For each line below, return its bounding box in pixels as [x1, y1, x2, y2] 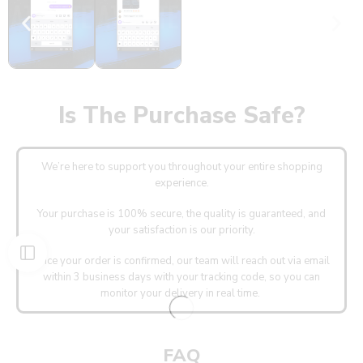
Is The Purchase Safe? [58, 100, 305, 132]
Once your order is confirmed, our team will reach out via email [33, 254, 330, 269]
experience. [154, 176, 209, 191]
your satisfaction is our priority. [108, 223, 255, 238]
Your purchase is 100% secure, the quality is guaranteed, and [37, 207, 326, 222]
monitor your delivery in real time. [100, 286, 263, 301]
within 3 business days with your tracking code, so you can [43, 270, 320, 285]
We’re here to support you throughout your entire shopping [41, 160, 322, 175]
